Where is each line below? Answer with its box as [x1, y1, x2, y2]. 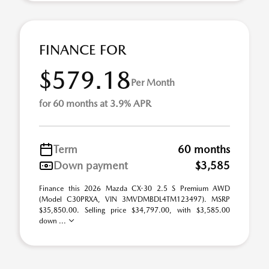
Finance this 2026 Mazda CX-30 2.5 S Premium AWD [39, 184, 230, 193]
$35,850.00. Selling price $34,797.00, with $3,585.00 [39, 206, 230, 214]
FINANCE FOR [39, 41, 126, 58]
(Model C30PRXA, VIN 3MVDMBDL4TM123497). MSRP [39, 195, 230, 204]
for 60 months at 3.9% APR [39, 98, 151, 109]
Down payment [53, 159, 128, 172]
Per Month [131, 76, 175, 88]
